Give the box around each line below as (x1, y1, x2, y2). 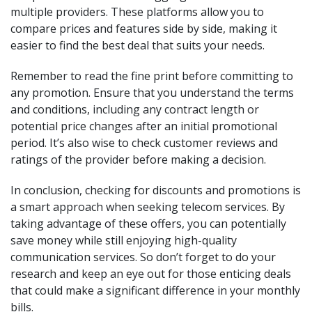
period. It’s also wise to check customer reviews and (10, 135, 278, 150)
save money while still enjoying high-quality (10, 233, 237, 248)
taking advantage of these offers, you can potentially (10, 216, 286, 231)
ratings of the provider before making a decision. (10, 152, 266, 167)
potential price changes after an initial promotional (10, 118, 277, 134)
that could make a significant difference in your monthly (10, 283, 300, 298)
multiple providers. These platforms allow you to (10, 4, 264, 19)
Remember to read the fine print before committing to (10, 68, 293, 84)
